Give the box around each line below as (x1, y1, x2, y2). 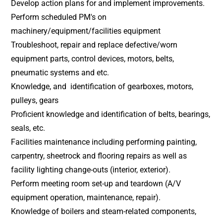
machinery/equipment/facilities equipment (11, 26, 161, 36)
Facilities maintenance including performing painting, (11, 137, 197, 147)
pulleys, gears (11, 96, 59, 105)
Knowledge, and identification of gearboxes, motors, (11, 82, 194, 91)
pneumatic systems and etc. (11, 68, 110, 77)
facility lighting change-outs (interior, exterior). (11, 165, 171, 174)
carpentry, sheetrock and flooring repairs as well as (11, 151, 187, 161)
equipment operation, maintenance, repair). (11, 193, 161, 202)
